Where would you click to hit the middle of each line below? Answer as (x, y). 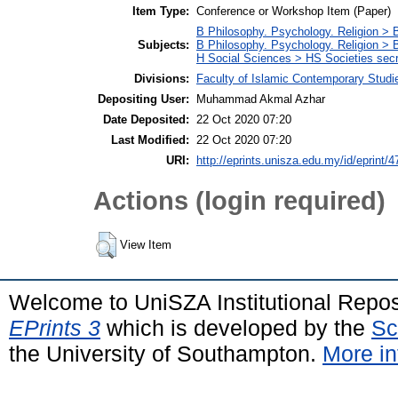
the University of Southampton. (166, 354)
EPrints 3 (55, 328)
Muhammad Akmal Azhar (261, 99)
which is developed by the (236, 328)
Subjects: (163, 45)
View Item (146, 245)
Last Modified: (150, 140)
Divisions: (162, 79)
